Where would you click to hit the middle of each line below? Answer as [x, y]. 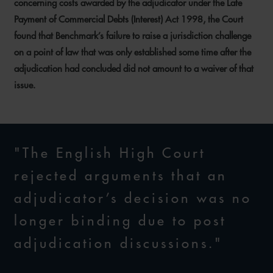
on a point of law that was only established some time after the [133, 52]
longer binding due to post [120, 221]
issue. [25, 85]
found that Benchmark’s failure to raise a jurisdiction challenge [133, 36]
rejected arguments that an [121, 175]
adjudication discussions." [119, 243]
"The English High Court [110, 153]
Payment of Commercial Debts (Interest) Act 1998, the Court [129, 19]
